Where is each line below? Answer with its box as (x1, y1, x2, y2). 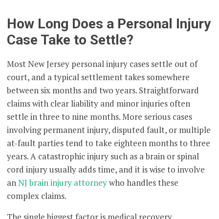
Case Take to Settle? (7, 32, 134, 48)
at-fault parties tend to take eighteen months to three (7, 137, 211, 149)
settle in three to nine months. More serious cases (7, 110, 193, 122)
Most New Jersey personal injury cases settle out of (7, 58, 198, 69)
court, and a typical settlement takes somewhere (7, 71, 190, 83)
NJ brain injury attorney (18, 176, 108, 188)
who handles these (107, 176, 179, 188)
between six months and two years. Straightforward (7, 84, 199, 96)
